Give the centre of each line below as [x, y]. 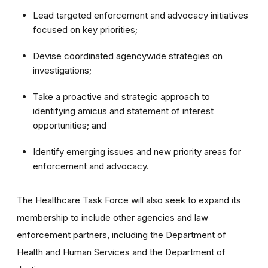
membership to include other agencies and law [112, 217]
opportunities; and [70, 125]
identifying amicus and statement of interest [123, 111]
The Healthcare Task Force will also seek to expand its [129, 200]
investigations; [62, 70]
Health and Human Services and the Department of [121, 252]
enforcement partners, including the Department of [121, 234]
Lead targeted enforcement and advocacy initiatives [141, 15]
